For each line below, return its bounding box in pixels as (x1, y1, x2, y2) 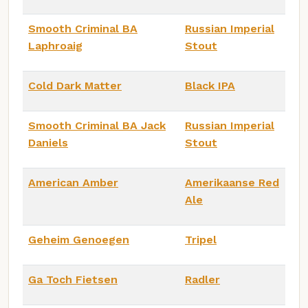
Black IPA (185, 78, 235, 92)
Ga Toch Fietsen (28, 272, 118, 286)
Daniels (28, 135, 68, 149)
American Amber (28, 175, 118, 189)
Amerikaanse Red (185, 175, 279, 189)
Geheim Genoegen (28, 232, 129, 246)
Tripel (185, 232, 217, 246)
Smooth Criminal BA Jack (28, 118, 166, 132)
